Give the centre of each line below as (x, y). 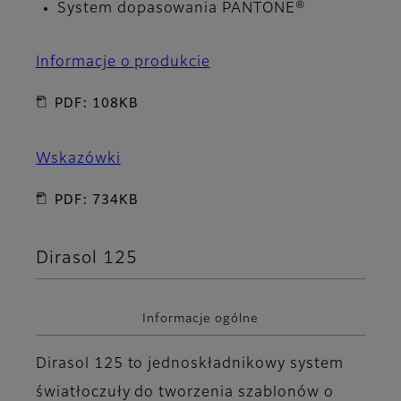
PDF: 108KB (97, 103)
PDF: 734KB (97, 200)
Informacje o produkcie (124, 62)
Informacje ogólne (200, 320)
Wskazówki (78, 159)
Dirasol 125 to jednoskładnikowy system (190, 364)
